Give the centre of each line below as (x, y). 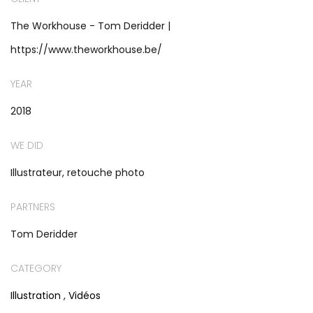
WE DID (27, 145)
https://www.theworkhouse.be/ (86, 49)
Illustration (36, 295)
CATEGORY (36, 268)
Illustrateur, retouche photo (78, 172)
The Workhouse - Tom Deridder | (90, 26)
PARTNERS (33, 206)
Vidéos (85, 295)
